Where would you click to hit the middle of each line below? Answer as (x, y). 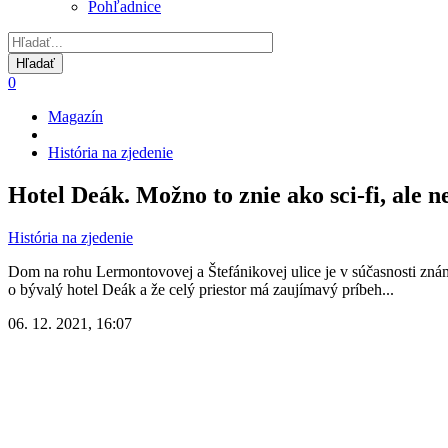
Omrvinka (61, 140)
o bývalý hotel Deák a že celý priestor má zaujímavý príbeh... (201, 289)
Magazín (75, 116)
